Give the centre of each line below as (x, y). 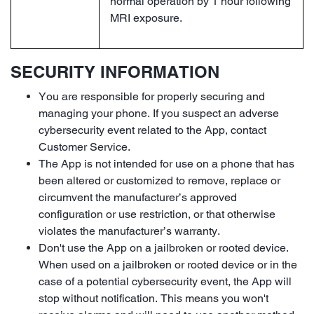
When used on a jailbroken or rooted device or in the (168, 264)
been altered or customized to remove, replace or (159, 180)
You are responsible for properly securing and (152, 96)
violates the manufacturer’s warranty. (129, 231)
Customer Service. (84, 146)
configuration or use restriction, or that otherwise (157, 214)
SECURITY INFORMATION (115, 71)
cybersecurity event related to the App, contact (152, 130)
